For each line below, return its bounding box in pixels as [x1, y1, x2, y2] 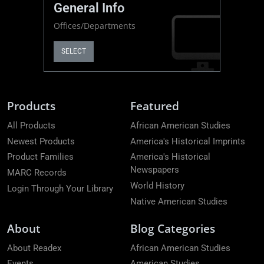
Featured [130, 97, 179, 114]
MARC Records [7, 167, 67, 179]
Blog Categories [130, 220, 215, 236]
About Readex [7, 242, 61, 253]
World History [130, 180, 184, 192]
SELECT [61, 47, 86, 56]
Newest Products [7, 136, 75, 147]
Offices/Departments [54, 19, 136, 31]
